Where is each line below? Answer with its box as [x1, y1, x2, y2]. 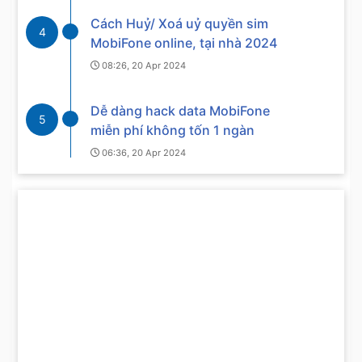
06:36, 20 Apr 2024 [99, 147, 186, 159]
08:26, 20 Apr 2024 [99, 60, 186, 72]
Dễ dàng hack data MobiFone [90, 103, 270, 120]
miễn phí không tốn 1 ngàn [90, 122, 255, 139]
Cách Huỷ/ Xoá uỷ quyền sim [90, 15, 268, 32]
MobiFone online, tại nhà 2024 [90, 35, 277, 52]
